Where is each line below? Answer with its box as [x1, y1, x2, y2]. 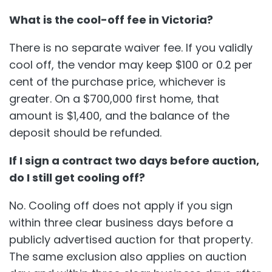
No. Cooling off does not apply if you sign [9, 197, 233, 213]
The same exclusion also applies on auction [9, 248, 246, 264]
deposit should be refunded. [9, 124, 161, 140]
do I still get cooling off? [9, 169, 145, 185]
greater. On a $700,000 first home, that [9, 90, 219, 106]
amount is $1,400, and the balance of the [9, 107, 229, 123]
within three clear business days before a [9, 214, 233, 230]
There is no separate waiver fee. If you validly [9, 39, 253, 55]
